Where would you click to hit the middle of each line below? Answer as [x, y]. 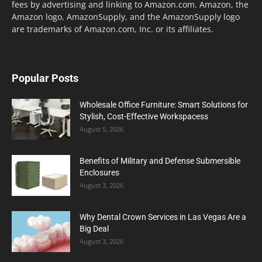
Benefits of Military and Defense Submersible [160, 161]
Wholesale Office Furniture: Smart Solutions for [164, 104]
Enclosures [99, 172]
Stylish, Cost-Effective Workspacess [144, 116]
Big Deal [94, 228]
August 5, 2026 [101, 129]
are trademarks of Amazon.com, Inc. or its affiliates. [113, 29]
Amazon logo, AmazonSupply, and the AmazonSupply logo [126, 16]
